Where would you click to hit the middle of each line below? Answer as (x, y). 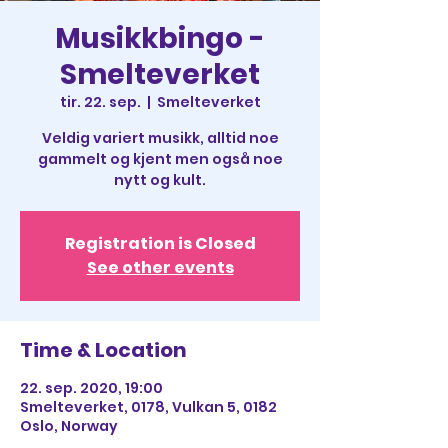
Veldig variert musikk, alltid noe (160, 138)
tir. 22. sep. (100, 102)
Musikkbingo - (160, 38)
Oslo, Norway (69, 426)
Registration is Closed (160, 243)
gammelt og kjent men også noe (160, 159)
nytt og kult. (160, 180)
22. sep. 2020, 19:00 (91, 388)
